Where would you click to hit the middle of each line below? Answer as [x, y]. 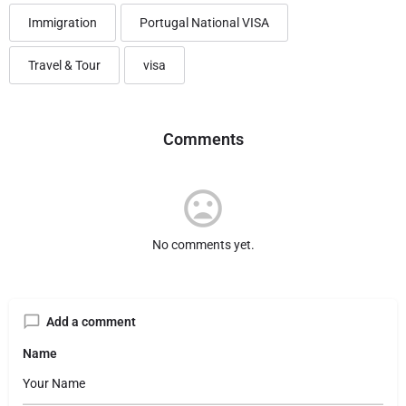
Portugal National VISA [204, 22]
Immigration [63, 22]
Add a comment [91, 321]
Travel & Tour [64, 65]
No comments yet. [203, 244]
